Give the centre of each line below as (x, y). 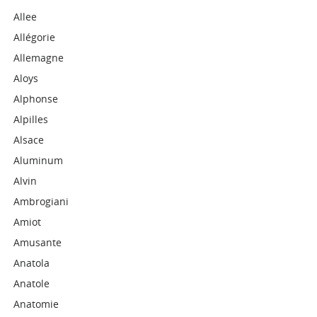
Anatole (32, 283)
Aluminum (39, 160)
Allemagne (39, 58)
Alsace (29, 140)
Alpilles (31, 119)
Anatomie (36, 304)
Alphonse (36, 99)
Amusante (38, 242)
